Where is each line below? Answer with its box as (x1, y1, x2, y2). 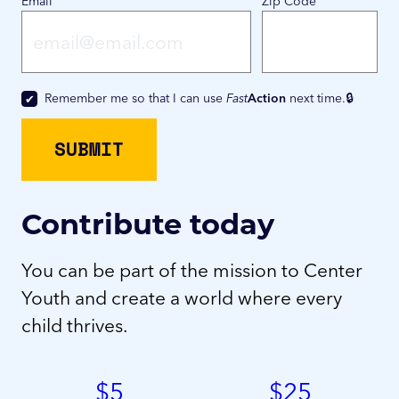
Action (248, 89, 287, 106)
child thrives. (21, 313, 127, 337)
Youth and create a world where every (21, 285, 342, 309)
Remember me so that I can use (45, 89, 227, 106)
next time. (286, 89, 346, 106)
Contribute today (21, 203, 274, 242)
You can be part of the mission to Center (21, 257, 362, 281)
